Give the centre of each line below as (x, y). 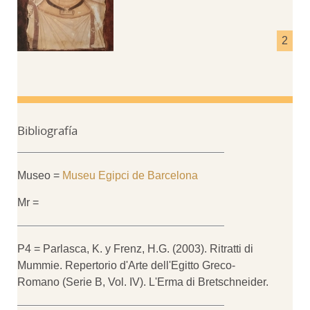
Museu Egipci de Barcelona (130, 175)
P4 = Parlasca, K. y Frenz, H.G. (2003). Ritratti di (135, 249)
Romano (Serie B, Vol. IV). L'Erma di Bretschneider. (143, 282)
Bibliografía (47, 130)
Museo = (40, 175)
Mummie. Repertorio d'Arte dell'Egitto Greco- (126, 265)
